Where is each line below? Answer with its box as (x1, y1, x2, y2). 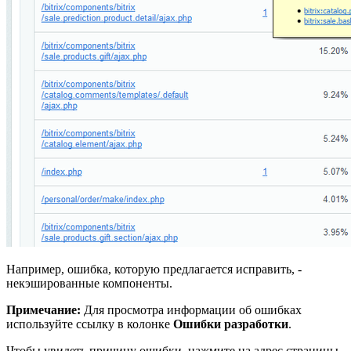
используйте (6, 317, 76, 331)
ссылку (76, 317, 114, 331)
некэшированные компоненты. (6, 277, 172, 291)
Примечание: (6, 303, 81, 317)
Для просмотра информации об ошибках (81, 303, 302, 317)
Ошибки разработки (173, 317, 288, 331)
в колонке (114, 317, 173, 331)
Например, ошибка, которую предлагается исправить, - (6, 262, 302, 277)
